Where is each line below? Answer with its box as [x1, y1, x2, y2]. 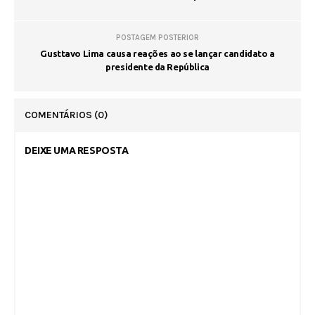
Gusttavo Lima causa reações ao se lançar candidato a [40, 48, 275, 58]
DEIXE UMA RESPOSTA [25, 144, 129, 156]
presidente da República [105, 61, 210, 72]
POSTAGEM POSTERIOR [116, 32, 199, 42]
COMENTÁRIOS [25, 108, 94, 121]
